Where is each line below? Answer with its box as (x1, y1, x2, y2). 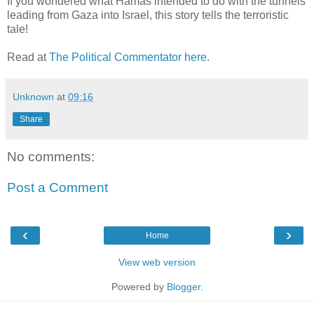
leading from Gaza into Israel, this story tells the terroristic (7, 9, 289, 22)
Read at (7, 51, 49, 64)
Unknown (13, 91, 54, 103)
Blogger (166, 281, 200, 293)
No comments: (7, 149, 95, 165)
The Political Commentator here (49, 51, 207, 64)
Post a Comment (7, 179, 108, 195)
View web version (118, 257, 196, 268)
